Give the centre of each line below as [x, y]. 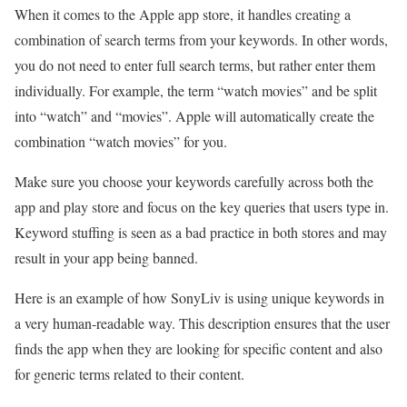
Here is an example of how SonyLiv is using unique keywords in [199, 297]
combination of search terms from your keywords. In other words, [201, 39]
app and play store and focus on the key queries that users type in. [202, 206]
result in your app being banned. [106, 257]
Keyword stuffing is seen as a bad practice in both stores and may [201, 232]
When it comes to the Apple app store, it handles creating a [183, 14]
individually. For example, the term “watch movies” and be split [196, 90]
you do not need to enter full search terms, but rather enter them [195, 65]
